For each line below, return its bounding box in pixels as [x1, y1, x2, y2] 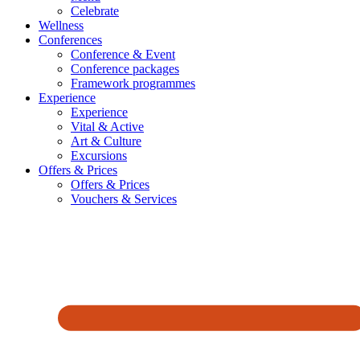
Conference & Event [71, 47, 175, 61]
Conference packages [71, 61, 179, 76]
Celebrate [71, 3, 119, 18]
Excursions [71, 148, 127, 162]
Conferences [39, 32, 102, 47]
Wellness [39, 18, 84, 32]
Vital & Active [71, 119, 144, 133]
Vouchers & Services [71, 191, 177, 206]
